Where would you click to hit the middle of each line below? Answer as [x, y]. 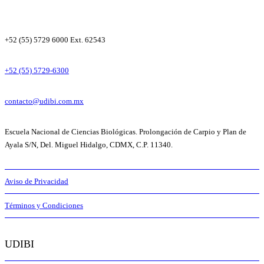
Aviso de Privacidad [37, 181]
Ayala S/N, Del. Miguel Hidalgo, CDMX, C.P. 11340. [89, 144]
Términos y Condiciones [44, 205]
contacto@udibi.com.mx [44, 101]
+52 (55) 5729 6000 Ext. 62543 [55, 39]
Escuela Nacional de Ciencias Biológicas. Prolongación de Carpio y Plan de [126, 131]
